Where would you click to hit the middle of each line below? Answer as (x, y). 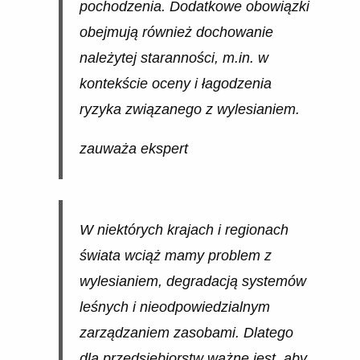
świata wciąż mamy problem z (175, 256)
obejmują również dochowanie (176, 32)
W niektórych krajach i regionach (184, 230)
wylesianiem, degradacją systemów (192, 282)
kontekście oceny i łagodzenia (175, 83)
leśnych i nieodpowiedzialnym (174, 307)
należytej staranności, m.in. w (174, 57)
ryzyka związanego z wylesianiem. (189, 109)
